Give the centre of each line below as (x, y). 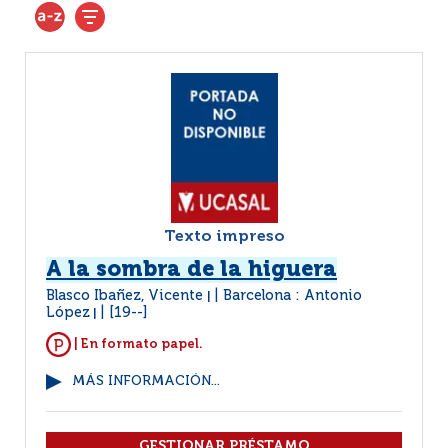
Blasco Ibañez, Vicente (126, 296)
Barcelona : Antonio (292, 296)
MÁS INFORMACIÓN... (146, 381)
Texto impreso (224, 237)
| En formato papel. (137, 344)
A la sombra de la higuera (191, 270)
